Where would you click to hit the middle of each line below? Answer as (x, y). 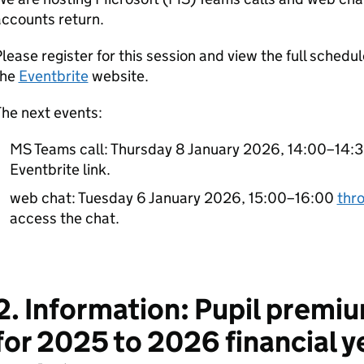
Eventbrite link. (60, 169)
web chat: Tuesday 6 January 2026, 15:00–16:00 (173, 198)
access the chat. (64, 218)
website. (118, 76)
